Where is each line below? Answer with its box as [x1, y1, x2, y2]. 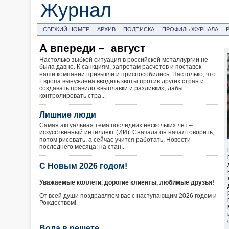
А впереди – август [39, 42, 145, 54]
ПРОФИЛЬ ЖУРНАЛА [162, 26, 218, 32]
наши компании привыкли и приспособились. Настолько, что [39, 71, 216, 78]
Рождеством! [39, 199, 76, 207]
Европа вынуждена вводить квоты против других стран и [39, 78, 204, 85]
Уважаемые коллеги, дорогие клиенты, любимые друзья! [39, 179, 214, 186]
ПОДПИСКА [123, 26, 154, 32]
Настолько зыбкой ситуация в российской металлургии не [39, 56, 208, 63]
